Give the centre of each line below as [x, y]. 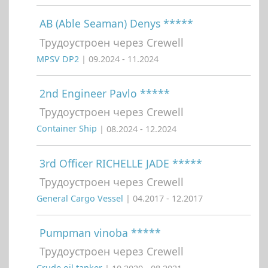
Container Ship [68, 129]
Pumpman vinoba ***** [100, 233]
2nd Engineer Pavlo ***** [105, 94]
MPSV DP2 [59, 59]
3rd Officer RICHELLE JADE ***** [121, 163]
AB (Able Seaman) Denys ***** [116, 24]
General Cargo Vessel [81, 199]
